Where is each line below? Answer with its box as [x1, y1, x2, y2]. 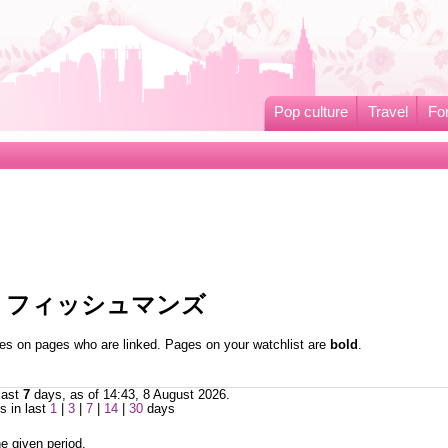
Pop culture [273, 104, 348, 120]
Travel [367, 104, 408, 120]
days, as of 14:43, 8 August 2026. [29, 388, 230, 403]
